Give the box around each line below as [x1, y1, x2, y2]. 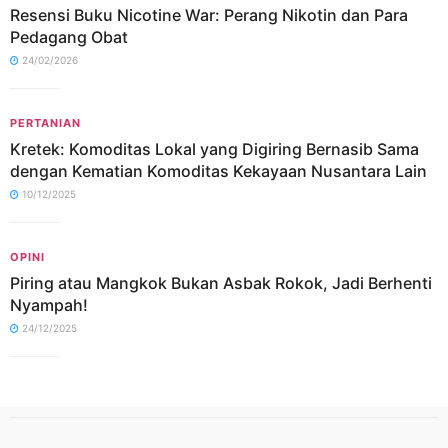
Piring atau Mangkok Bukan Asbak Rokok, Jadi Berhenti [10, 273, 432, 293]
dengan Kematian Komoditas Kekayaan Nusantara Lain [10, 161, 427, 181]
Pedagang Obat [10, 27, 128, 47]
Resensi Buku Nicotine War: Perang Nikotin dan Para [10, 5, 408, 25]
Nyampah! [10, 295, 88, 315]
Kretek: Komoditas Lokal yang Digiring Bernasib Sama [10, 139, 419, 159]
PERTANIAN [10, 116, 81, 130]
